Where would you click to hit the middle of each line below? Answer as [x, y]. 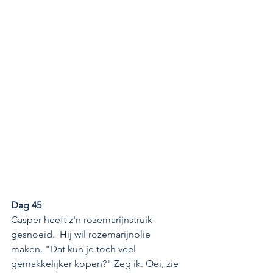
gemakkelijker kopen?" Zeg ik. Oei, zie [96, 263]
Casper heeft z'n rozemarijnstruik [83, 219]
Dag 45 [26, 205]
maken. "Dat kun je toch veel [75, 249]
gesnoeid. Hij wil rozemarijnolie [82, 234]
